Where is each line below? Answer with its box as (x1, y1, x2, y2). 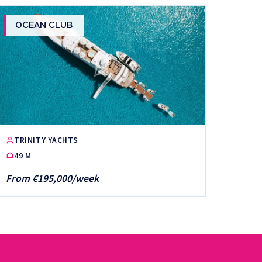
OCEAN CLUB (15, 20, 73, 31)
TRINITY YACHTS (14, 135, 78, 146)
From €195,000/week (6, 171, 99, 185)
